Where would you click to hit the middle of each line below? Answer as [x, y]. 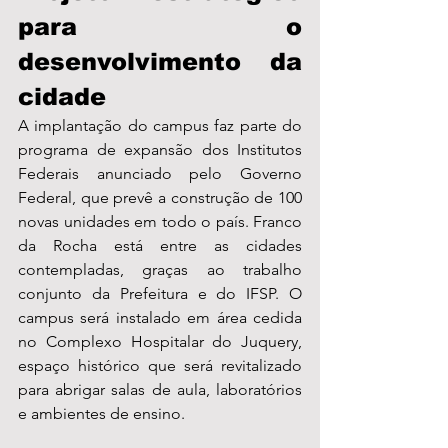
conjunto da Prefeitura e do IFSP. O [160, 293]
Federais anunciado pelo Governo [160, 173]
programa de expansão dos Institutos [160, 149]
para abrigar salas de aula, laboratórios [160, 389]
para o [160, 26]
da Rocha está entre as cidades [160, 245]
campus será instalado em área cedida [160, 317]
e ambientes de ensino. [101, 413]
